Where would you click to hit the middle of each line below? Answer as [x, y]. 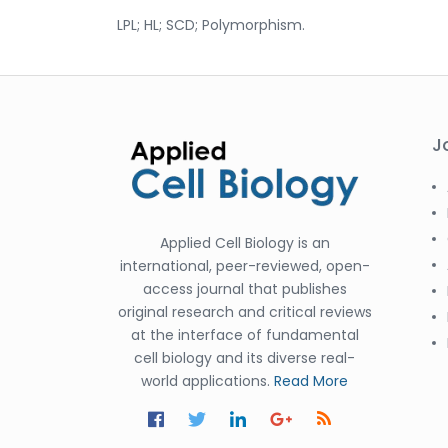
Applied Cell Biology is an [244, 242]
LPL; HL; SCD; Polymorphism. [211, 24]
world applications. [207, 380]
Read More [311, 380]
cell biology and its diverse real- [244, 357]
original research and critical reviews [244, 311]
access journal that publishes [244, 288]
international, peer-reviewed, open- [244, 265]
